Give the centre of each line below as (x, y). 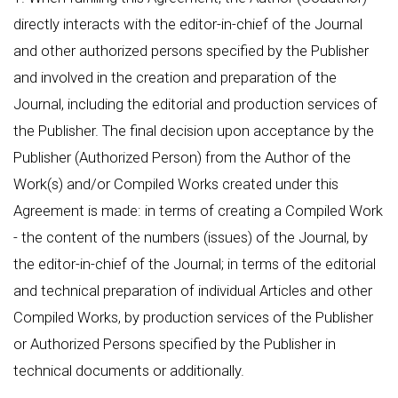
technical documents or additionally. (129, 370)
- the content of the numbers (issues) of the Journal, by (191, 237)
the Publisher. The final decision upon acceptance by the (194, 131)
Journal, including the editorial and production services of (195, 104)
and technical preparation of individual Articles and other (193, 291)
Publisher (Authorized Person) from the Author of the (182, 157)
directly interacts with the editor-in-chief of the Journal (188, 24)
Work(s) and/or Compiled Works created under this (176, 184)
